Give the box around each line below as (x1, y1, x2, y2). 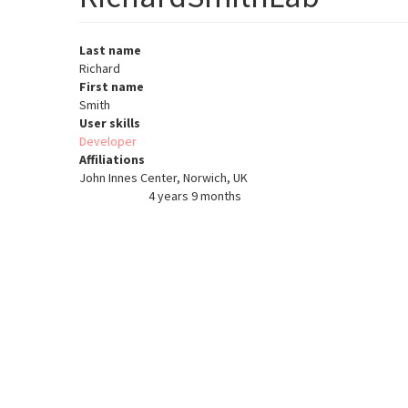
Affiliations (79, 151, 145, 168)
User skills (79, 115, 140, 132)
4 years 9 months (145, 188, 241, 205)
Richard (79, 60, 120, 77)
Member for (85, 191, 140, 204)
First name (79, 78, 144, 96)
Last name (79, 42, 141, 59)
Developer (79, 133, 137, 150)
